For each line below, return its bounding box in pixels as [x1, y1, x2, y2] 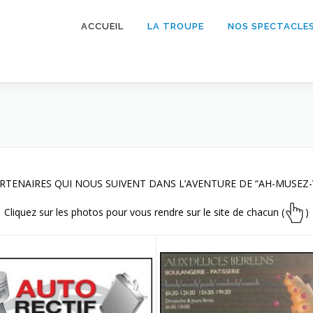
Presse [178, 92, 210, 103]
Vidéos [259, 62, 291, 73]
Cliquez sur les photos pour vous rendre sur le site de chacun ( [4, 205, 284, 219]
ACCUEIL [81, 21, 124, 31]
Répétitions [168, 62, 221, 73]
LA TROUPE [147, 21, 204, 31]
